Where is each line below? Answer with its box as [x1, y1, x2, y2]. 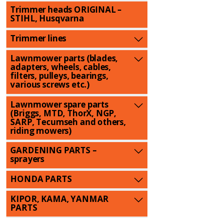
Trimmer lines [10, 33, 67, 44]
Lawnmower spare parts [10, 98, 109, 110]
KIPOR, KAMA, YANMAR [10, 193, 109, 204]
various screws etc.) [10, 78, 90, 90]
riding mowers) [10, 125, 72, 136]
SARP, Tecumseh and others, [10, 116, 126, 127]
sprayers [10, 153, 45, 165]
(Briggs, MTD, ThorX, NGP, [10, 107, 117, 119]
